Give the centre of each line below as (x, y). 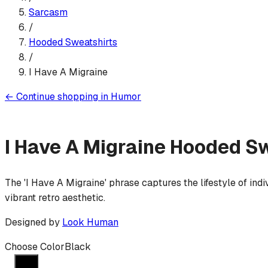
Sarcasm (48, 12)
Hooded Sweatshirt (71, 42)
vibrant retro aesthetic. (55, 197)
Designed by (33, 222)
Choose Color (35, 246)
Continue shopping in (62, 96)
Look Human (90, 222)
